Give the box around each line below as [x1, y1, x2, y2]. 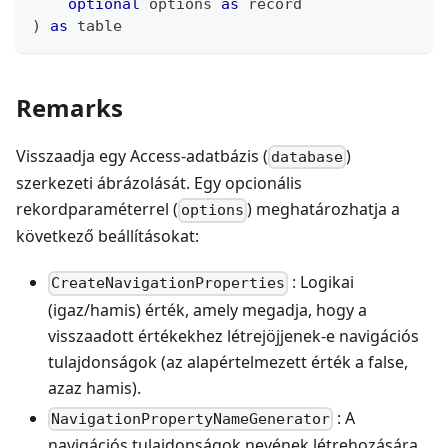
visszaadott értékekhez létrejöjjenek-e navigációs [48, 324, 419, 347]
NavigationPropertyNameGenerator [51, 409, 331, 428]
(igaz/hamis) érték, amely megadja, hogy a [48, 298, 367, 321]
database [271, 148, 344, 167]
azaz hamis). [48, 376, 141, 399]
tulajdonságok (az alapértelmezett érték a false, [48, 350, 408, 373]
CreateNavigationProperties [51, 274, 286, 293]
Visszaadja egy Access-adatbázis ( [16, 145, 268, 167]
